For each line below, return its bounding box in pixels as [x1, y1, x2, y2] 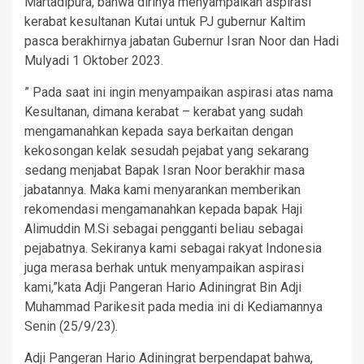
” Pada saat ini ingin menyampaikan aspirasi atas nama [24, 84, 333, 101]
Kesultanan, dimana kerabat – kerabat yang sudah [24, 104, 303, 120]
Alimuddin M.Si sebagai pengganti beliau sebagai [24, 221, 303, 237]
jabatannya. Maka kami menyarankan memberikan [24, 182, 301, 198]
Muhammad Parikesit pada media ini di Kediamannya [24, 299, 323, 315]
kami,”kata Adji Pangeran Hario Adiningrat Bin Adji [24, 279, 301, 296]
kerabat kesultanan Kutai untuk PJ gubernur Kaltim [24, 14, 305, 30]
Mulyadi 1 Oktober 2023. [24, 53, 163, 69]
